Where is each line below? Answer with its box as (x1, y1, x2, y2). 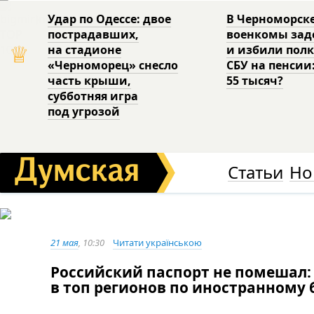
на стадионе (48, 42, 122, 57)
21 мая (50, 236, 78, 249)
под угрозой (48, 104, 121, 119)
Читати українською (113, 236, 202, 249)
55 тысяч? (226, 73, 284, 88)
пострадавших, (48, 27, 139, 42)
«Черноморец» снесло (48, 57, 179, 73)
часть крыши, (48, 73, 132, 88)
